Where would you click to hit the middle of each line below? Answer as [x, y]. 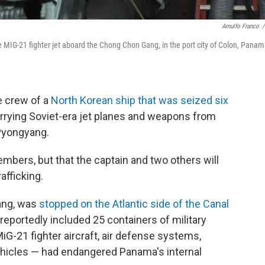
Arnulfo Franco [240, 26]
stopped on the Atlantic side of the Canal [134, 203]
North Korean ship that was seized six [140, 100]
